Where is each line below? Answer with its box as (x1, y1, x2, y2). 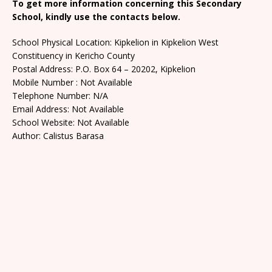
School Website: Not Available (12, 116, 129, 128)
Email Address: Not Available (12, 103, 124, 115)
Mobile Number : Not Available (12, 76, 132, 88)
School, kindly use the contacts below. (12, 10, 180, 22)
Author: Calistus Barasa (12, 129, 104, 141)
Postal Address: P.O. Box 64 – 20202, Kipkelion (12, 63, 195, 75)
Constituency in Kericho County (12, 49, 135, 61)
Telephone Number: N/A (12, 89, 108, 101)
